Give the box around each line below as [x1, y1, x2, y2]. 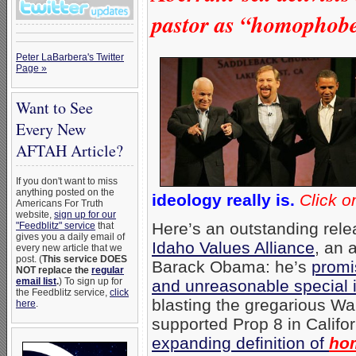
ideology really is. [152, 190, 300, 209]
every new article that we [16, 242, 122, 253]
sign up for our [54, 209, 116, 220]
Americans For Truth [16, 198, 103, 209]
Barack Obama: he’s [152, 257, 311, 276]
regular [91, 265, 124, 276]
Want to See [16, 97, 93, 118]
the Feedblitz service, [16, 287, 110, 298]
